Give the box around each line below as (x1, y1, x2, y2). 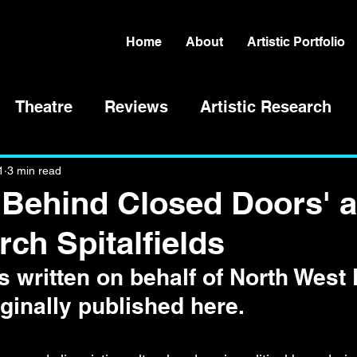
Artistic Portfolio (247, 34, 345, 49)
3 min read (7, 163, 61, 177)
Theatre (15, 97, 73, 116)
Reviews (104, 97, 168, 116)
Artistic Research (200, 97, 331, 116)
